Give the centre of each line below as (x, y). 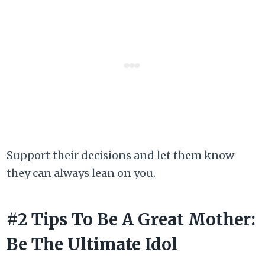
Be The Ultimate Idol (92, 245)
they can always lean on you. (81, 173)
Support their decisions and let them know (121, 156)
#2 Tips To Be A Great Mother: (131, 220)
